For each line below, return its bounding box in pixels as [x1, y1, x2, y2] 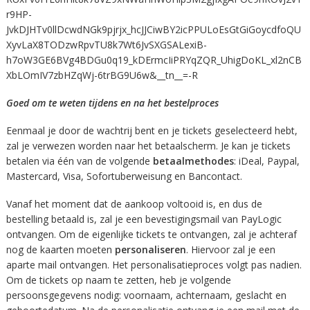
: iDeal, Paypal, [233, 154, 300, 167]
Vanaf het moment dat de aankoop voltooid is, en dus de [6, 197, 262, 211]
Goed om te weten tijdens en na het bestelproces [6, 95, 219, 109]
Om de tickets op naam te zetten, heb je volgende [6, 273, 231, 287]
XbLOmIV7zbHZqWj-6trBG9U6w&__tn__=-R [6, 68, 198, 82]
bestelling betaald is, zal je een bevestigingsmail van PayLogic [6, 212, 282, 226]
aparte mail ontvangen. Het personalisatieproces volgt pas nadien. [6, 258, 302, 272]
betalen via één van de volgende [6, 154, 153, 167]
